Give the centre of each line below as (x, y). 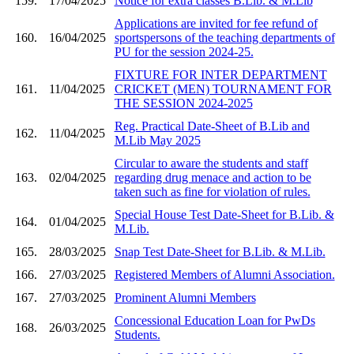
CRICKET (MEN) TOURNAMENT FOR (223, 88)
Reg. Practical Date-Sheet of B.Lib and (212, 126)
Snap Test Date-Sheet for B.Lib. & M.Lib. (220, 251)
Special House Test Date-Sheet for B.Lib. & (224, 214)
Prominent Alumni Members (185, 297)
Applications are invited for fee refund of (216, 23)
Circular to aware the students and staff (211, 163)
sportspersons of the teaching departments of (224, 37)
